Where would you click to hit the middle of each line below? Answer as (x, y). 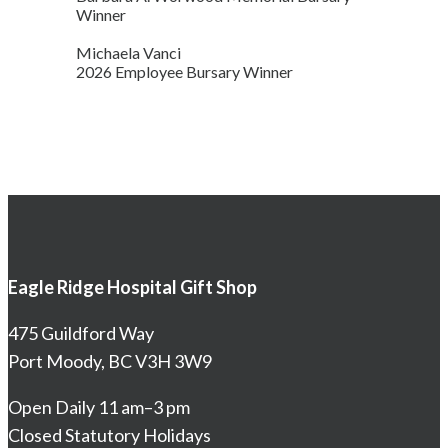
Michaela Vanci (128, 52)
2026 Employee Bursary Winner (184, 71)
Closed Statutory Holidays (109, 434)
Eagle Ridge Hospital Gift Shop (132, 286)
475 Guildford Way (81, 332)
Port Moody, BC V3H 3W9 (110, 360)
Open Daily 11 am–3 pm (99, 406)
